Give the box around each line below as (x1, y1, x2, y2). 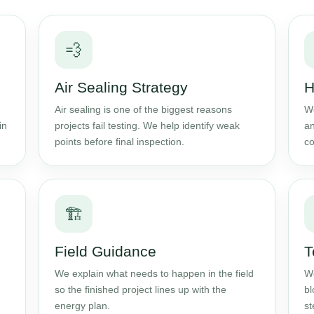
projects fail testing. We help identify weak (55, 120, 240, 131)
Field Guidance (55, 243, 157, 259)
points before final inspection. (55, 136, 185, 147)
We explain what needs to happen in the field (55, 268, 254, 279)
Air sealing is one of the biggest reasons (55, 104, 233, 115)
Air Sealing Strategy (55, 79, 189, 95)
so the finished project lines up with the (55, 284, 227, 295)
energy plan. (55, 300, 111, 311)
